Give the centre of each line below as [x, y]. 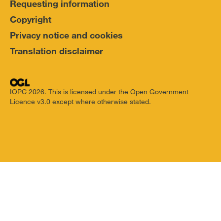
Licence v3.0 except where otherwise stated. [80, 101]
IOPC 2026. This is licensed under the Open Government [99, 92]
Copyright [31, 19]
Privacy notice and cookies [66, 35]
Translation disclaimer [56, 51]
